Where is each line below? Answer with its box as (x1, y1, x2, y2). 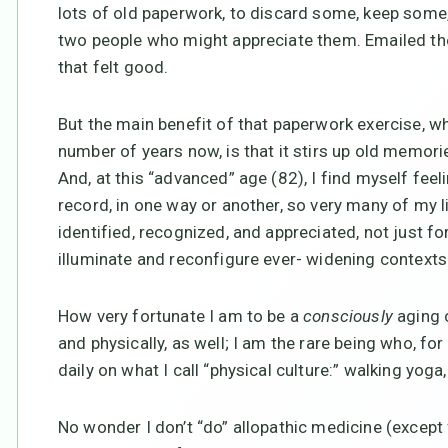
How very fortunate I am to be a (58, 305, 304, 326)
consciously (303, 305, 393, 326)
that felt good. (58, 56, 169, 77)
